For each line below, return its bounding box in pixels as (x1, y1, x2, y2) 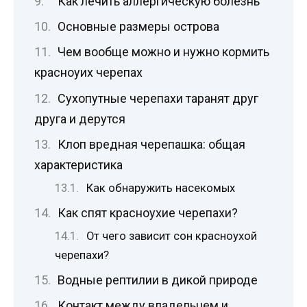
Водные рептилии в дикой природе (57, 272, 258, 287)
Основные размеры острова (57, 19, 219, 34)
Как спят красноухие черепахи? (57, 205, 238, 220)
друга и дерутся (34, 111, 125, 126)
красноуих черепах (34, 65, 143, 80)
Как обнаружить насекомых (86, 181, 236, 195)
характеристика (34, 157, 123, 172)
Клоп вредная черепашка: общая (57, 136, 245, 151)
